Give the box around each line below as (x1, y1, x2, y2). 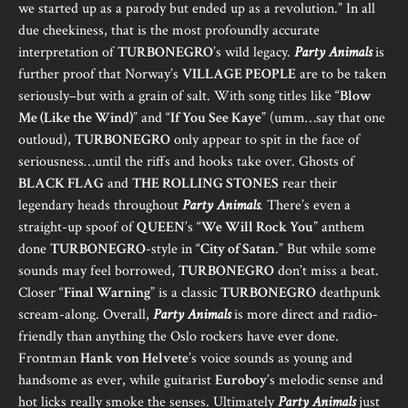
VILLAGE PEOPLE (182, 65, 296, 84)
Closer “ (18, 283, 64, 302)
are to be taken (296, 65, 386, 84)
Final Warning (64, 283, 150, 302)
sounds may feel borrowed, (18, 261, 178, 280)
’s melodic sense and (267, 371, 383, 390)
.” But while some (275, 240, 376, 259)
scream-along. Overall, (18, 305, 153, 324)
